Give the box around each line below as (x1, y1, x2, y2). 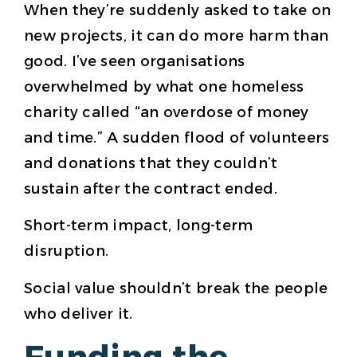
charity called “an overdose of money (24, 103, 309, 121)
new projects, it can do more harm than (24, 26, 329, 45)
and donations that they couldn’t (24, 154, 278, 172)
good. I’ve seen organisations (24, 52, 245, 70)
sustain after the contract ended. (24, 179, 277, 198)
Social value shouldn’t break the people (24, 279, 328, 297)
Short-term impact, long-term (24, 217, 253, 235)
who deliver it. (24, 304, 133, 323)
